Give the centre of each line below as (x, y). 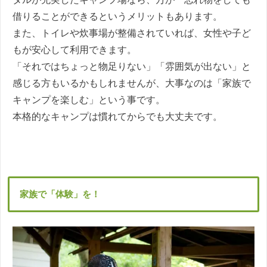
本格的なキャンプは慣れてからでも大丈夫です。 (117, 116)
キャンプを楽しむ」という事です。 (89, 100)
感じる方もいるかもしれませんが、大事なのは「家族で (132, 83)
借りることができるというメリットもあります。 (117, 16)
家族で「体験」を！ (60, 194)
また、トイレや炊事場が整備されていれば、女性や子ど (132, 33)
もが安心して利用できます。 (74, 49)
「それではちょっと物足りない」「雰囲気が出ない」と (132, 66)
